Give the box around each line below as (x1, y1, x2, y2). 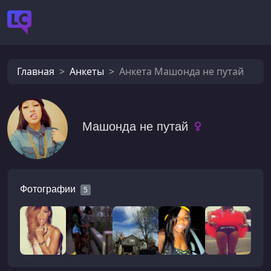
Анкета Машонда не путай (119, 64, 244, 78)
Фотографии (20, 183, 76, 194)
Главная (17, 64, 54, 78)
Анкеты (70, 64, 104, 78)
